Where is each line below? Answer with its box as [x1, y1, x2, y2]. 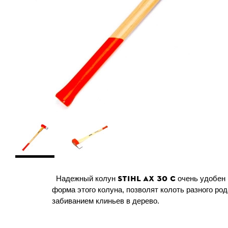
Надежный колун [52, 174, 118, 183]
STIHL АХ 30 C [118, 174, 176, 183]
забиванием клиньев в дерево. [52, 196, 159, 205]
